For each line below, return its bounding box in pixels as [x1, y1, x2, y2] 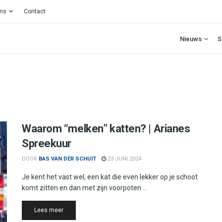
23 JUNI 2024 [106, 156, 141, 162]
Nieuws [180, 35, 202, 43]
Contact [24, 8, 46, 15]
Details [63, 206, 82, 213]
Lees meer [34, 207, 63, 214]
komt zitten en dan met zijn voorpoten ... [22, 184, 147, 192]
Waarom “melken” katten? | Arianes [22, 122, 190, 135]
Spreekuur [22, 137, 72, 150]
